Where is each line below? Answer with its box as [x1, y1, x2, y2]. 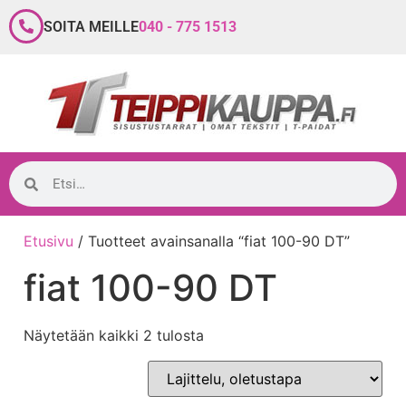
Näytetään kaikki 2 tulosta [24, 326, 204, 344]
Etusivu [24, 232, 73, 250]
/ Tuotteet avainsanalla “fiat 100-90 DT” [73, 232, 350, 250]
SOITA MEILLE [43, 18, 139, 35]
